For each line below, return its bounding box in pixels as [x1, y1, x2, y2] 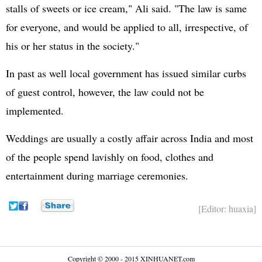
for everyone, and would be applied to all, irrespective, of [6, 20, 248, 34]
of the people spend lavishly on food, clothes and [6, 150, 213, 164]
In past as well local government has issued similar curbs [6, 66, 246, 80]
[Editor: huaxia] [198, 202, 256, 215]
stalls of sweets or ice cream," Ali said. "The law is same [6, 1, 247, 15]
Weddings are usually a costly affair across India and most [6, 131, 253, 145]
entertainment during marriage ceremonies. [6, 168, 188, 182]
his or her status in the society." [6, 39, 139, 53]
